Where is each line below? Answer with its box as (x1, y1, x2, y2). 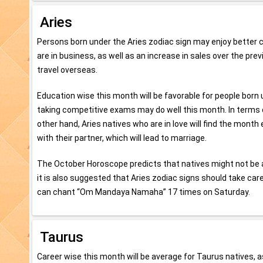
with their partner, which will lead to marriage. (37, 133, 207, 143)
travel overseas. (37, 65, 97, 75)
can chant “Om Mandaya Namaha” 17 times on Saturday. (37, 187, 250, 197)
